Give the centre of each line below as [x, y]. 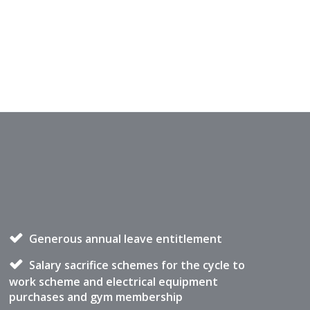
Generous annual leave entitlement [124, 239]
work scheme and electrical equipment [113, 282]
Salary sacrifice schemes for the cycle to [135, 265]
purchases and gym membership [95, 297]
